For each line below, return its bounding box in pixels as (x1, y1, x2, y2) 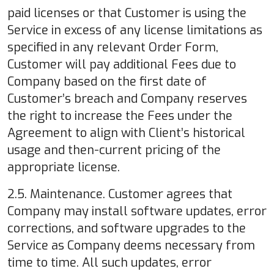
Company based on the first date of (7, 73, 207, 90)
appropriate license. (7, 158, 120, 176)
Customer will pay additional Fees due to (7, 56, 236, 73)
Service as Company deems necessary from (7, 237, 255, 254)
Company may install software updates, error (7, 202, 267, 220)
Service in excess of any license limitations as (7, 21, 262, 39)
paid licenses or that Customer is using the (7, 4, 246, 21)
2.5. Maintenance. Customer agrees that (7, 185, 232, 202)
